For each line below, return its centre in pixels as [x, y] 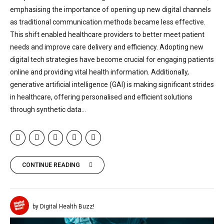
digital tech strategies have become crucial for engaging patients [112, 60]
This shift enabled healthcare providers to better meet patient [107, 35]
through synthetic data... [48, 110]
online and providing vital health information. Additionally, [99, 72]
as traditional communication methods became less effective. [108, 22]
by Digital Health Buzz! [63, 206]
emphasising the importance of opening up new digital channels [110, 10]
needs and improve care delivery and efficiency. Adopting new [107, 47]
